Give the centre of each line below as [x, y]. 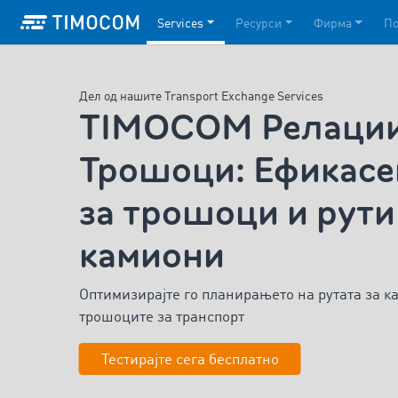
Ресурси [258, 24]
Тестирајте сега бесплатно [190, 360]
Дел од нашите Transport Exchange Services [201, 96]
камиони [151, 255]
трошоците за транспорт [161, 317]
